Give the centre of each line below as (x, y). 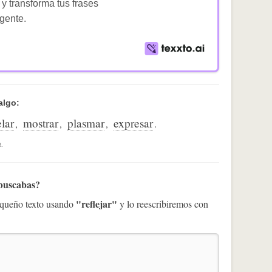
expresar (133, 123)
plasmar (86, 123)
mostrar (41, 123)
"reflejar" (97, 203)
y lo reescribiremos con (163, 203)
